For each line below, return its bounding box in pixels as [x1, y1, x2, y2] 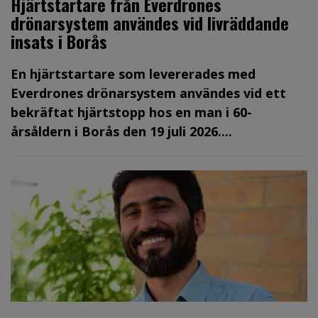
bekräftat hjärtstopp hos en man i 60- [11, 103, 252, 121]
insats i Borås [11, 28, 107, 54]
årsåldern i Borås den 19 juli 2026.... [11, 122, 232, 140]
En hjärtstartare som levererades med [11, 65, 256, 82]
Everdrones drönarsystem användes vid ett [11, 84, 286, 102]
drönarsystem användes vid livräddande [11, 9, 289, 35]
